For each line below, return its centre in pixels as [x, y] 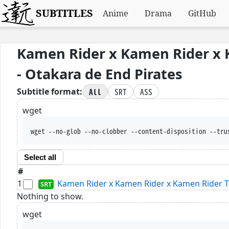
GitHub [202, 13]
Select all [40, 157]
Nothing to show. [50, 196]
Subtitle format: [50, 92]
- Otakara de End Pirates [100, 74]
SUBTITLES [65, 13]
